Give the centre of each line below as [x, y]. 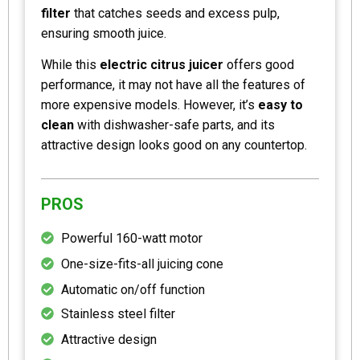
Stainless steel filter [118, 313]
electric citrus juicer [162, 64]
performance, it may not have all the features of [173, 84]
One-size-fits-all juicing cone [142, 264]
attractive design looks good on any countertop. [174, 145]
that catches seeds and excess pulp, [175, 13]
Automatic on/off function [133, 289]
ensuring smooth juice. [104, 33]
